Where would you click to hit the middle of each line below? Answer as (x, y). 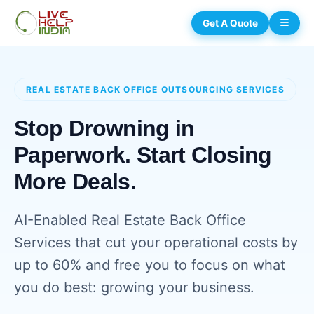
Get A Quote (230, 23)
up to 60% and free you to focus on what (150, 265)
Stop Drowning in (104, 128)
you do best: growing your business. (134, 287)
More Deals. (75, 182)
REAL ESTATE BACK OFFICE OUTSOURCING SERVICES (155, 89)
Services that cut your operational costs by (156, 243)
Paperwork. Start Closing (143, 155)
